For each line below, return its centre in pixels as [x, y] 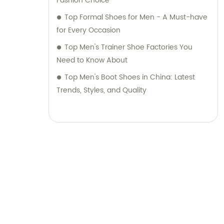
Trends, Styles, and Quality [101, 90]
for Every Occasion [88, 30]
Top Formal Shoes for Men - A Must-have [136, 17]
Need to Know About [92, 60]
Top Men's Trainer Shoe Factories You [128, 47]
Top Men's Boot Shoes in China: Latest [130, 77]
